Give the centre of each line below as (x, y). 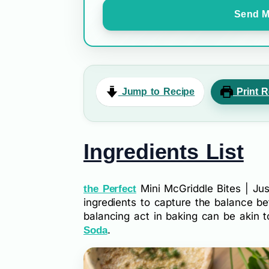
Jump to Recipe (156, 92)
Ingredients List (164, 152)
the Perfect (110, 189)
